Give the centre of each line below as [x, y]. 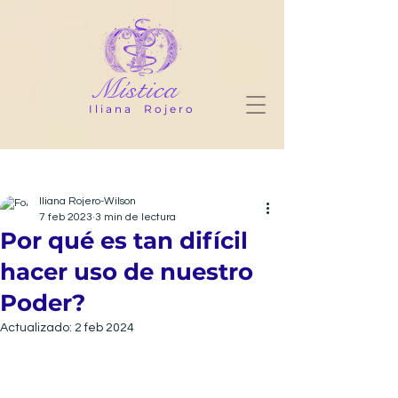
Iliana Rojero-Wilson [88, 201]
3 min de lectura [135, 217]
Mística [134, 89]
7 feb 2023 [66, 217]
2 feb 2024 [104, 328]
